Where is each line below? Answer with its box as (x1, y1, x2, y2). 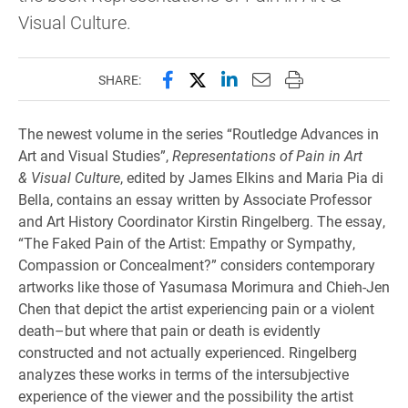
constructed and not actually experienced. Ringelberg (18, 342, 357, 362)
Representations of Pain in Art (172, 146, 362, 165)
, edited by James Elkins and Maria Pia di (120, 168, 383, 187)
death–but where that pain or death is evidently (18, 321, 321, 340)
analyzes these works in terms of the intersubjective (18, 364, 349, 383)
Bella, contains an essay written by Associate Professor (18, 189, 372, 209)
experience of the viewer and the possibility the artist (18, 386, 353, 405)
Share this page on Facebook (160, 66, 395, 90)
